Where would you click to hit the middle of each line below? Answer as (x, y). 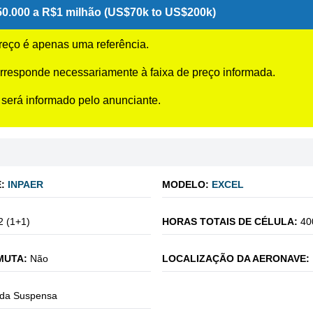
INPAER (26, 184)
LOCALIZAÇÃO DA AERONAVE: (236, 259)
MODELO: (185, 184)
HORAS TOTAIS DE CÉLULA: (230, 221)
